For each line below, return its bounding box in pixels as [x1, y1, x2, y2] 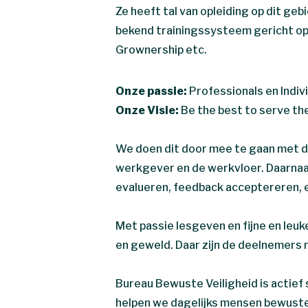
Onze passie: [115, 84, 187, 98]
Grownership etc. [115, 43, 207, 56]
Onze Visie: [115, 103, 181, 117]
